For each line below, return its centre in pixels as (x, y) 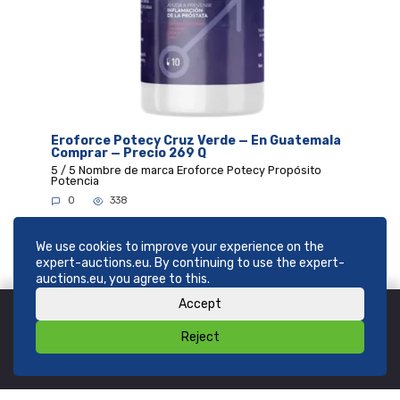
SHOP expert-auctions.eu (129, 338)
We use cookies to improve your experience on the (180, 247)
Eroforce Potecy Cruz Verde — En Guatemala (196, 141)
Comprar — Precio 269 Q (128, 154)
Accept (200, 304)
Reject (200, 337)
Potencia (75, 181)
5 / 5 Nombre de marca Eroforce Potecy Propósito (186, 171)
